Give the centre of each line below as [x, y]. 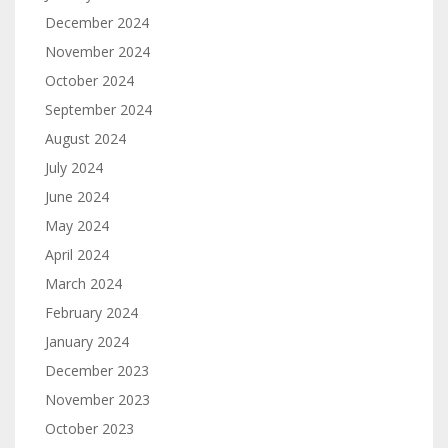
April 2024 [77, 254]
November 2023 [97, 399]
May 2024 [77, 225]
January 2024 [87, 341]
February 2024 [91, 312]
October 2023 [89, 428]
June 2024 [77, 196]
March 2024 [83, 283]
